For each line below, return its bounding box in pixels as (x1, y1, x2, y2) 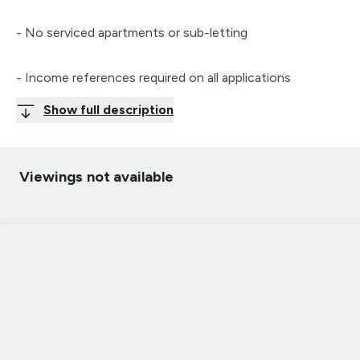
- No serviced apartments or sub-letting (16, 24, 247, 40)
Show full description (43, 101, 174, 117)
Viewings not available (19, 167, 174, 186)
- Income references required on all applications (16, 69, 291, 85)
